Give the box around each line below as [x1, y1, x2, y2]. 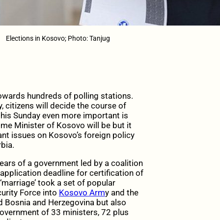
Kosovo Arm [58, 188, 105, 198]
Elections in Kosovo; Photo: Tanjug [5, 34, 110, 43]
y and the [105, 188, 138, 198]
